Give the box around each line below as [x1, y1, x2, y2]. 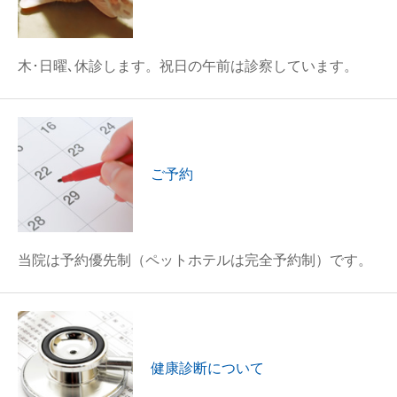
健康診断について [151, 361, 264, 376]
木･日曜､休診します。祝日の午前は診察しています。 [18, 58, 358, 74]
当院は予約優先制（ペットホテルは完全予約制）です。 [18, 253, 372, 268]
